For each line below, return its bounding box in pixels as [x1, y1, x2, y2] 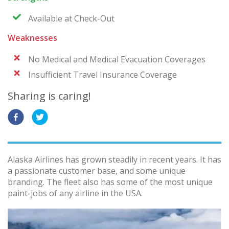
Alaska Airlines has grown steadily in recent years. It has [8, 153, 221, 165]
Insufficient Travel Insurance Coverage [28, 68, 177, 80]
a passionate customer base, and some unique [8, 165, 186, 176]
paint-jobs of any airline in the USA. [8, 187, 143, 199]
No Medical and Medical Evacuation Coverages [28, 53, 205, 65]
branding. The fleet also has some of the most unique [8, 176, 213, 188]
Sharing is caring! [8, 88, 91, 103]
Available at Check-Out [28, 13, 114, 25]
